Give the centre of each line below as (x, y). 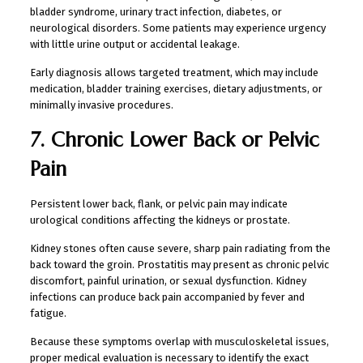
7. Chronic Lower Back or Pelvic (174, 139)
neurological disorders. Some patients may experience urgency (177, 28)
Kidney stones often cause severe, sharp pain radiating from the (180, 248)
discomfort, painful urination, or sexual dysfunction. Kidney (168, 280)
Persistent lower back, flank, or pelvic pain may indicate (158, 203)
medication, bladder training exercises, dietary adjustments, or (176, 88)
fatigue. (48, 313)
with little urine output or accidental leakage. (135, 44)
